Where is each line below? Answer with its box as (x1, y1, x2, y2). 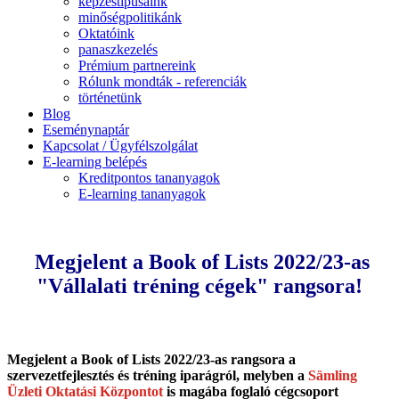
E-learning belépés (43, 154, 147, 169)
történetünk (78, 90, 142, 105)
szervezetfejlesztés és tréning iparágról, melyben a (7, 367, 308, 383)
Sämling (308, 367, 357, 383)
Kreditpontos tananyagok (78, 170, 220, 185)
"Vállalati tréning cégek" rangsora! (37, 273, 362, 297)
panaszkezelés (78, 42, 158, 57)
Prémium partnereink (78, 58, 196, 73)
